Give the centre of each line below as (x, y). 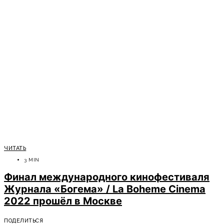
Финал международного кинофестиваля (107, 177)
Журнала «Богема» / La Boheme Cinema (105, 189)
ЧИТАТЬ (15, 148)
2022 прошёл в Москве (63, 201)
